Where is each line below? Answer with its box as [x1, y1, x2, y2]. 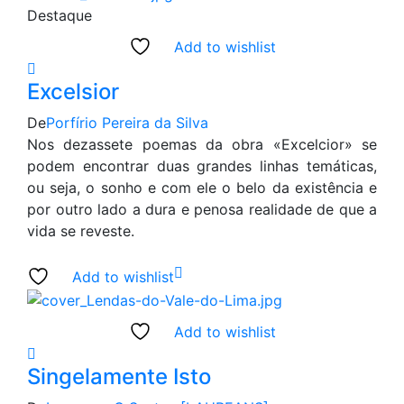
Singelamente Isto [27, 363, 211, 390]
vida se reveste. [27, 222, 134, 241]
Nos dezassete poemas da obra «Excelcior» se [27, 135, 377, 154]
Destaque [27, 6, 92, 25]
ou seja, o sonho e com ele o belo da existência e [27, 179, 377, 197]
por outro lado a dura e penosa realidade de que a [27, 200, 377, 219]
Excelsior [27, 78, 119, 106]
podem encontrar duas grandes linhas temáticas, [27, 157, 377, 176]
